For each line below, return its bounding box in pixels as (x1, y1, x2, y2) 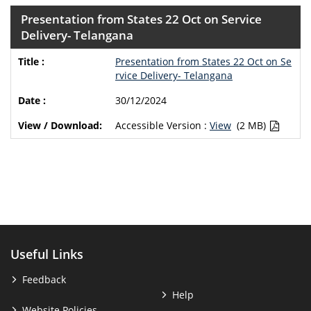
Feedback (22, 272, 66, 286)
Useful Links (10, 245, 83, 262)
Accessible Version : (115, 118, 207, 132)
